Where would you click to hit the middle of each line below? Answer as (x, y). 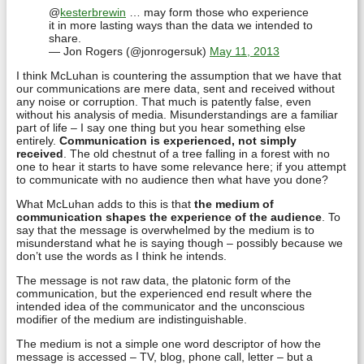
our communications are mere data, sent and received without (175, 89)
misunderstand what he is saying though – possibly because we (180, 243)
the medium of (234, 204)
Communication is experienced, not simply (178, 141)
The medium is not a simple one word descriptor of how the (169, 344)
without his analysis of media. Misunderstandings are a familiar (177, 115)
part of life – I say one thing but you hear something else (161, 128)
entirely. (38, 141)
